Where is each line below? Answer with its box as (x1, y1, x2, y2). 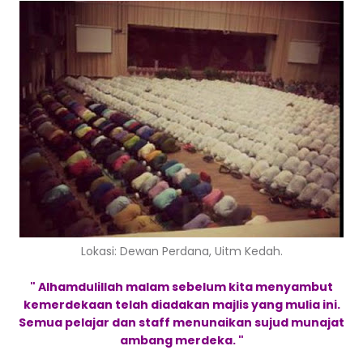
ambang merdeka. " (119, 332, 244, 348)
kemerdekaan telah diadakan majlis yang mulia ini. (23, 297, 340, 313)
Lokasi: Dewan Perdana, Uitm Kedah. (80, 243, 283, 259)
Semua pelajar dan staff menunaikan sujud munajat (19, 314, 344, 331)
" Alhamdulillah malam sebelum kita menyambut (30, 279, 333, 295)
